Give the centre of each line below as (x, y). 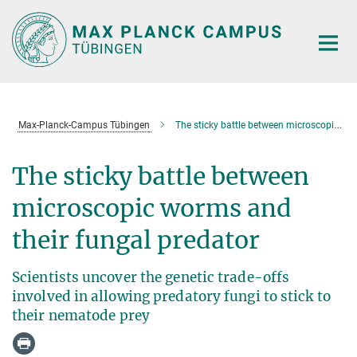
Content (26, 36)
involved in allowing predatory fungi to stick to (171, 296)
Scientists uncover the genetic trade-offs (151, 277)
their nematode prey (81, 315)
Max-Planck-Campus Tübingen (84, 125)
